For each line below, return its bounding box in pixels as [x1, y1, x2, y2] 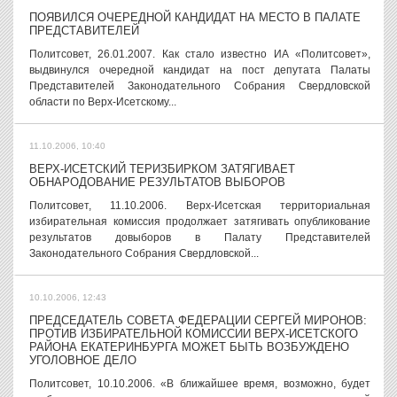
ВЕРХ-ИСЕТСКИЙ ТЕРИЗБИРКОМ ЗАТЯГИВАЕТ [29, 162, 295, 175]
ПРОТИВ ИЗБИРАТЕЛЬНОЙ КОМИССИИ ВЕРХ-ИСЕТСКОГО [29, 327, 358, 340]
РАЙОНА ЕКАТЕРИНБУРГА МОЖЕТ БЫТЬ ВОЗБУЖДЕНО [29, 340, 349, 354]
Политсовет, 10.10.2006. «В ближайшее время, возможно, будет [29, 378, 370, 390]
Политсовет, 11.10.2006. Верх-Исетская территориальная [29, 199, 370, 212]
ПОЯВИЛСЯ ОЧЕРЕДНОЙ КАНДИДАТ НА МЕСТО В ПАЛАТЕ [29, 11, 361, 24]
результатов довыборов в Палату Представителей [29, 231, 370, 244]
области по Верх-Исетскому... [29, 96, 176, 108]
